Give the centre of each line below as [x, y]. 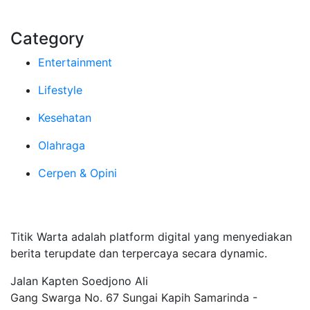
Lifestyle [60, 90]
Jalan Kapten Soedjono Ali [79, 281]
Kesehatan [65, 118]
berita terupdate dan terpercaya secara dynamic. [139, 253]
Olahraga [62, 145]
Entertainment [75, 62]
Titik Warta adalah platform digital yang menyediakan [151, 237]
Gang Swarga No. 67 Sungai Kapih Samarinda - [134, 298]
